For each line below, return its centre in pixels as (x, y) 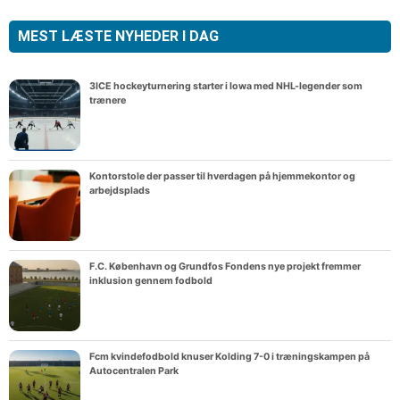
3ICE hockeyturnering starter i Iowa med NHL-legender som (226, 87)
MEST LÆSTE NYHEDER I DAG (118, 37)
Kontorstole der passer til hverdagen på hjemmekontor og (222, 177)
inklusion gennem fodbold (151, 281)
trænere (108, 101)
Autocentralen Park (134, 371)
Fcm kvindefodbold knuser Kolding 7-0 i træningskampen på (229, 357)
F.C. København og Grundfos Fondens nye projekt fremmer (225, 267)
